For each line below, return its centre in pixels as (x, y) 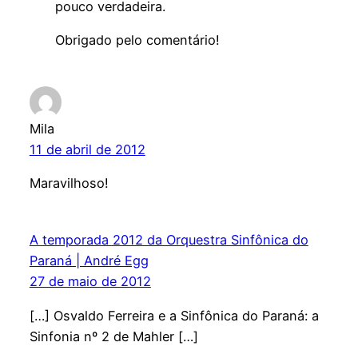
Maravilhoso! (69, 183)
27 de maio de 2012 (90, 282)
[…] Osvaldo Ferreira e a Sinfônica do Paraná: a (174, 315)
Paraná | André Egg (89, 261)
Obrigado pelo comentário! (137, 40)
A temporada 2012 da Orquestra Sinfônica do (169, 240)
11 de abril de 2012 (87, 149)
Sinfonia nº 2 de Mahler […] (113, 336)
